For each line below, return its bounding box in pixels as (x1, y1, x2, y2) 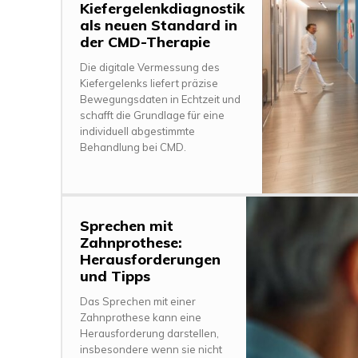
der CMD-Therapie (80, 33, 210, 52)
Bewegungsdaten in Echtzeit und (80, 93, 241, 106)
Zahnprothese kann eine (80, 310, 201, 324)
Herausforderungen (80, 249, 221, 268)
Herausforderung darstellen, (80, 326, 219, 340)
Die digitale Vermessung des (80, 61, 220, 74)
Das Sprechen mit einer (80, 294, 196, 308)
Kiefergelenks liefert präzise (80, 77, 218, 90)
